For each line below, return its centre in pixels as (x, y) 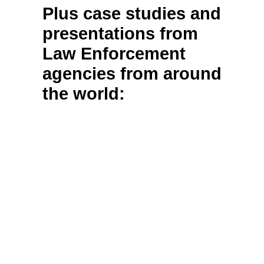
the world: (84, 94)
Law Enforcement (114, 54)
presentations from (120, 34)
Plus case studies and (132, 14)
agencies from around (132, 74)
